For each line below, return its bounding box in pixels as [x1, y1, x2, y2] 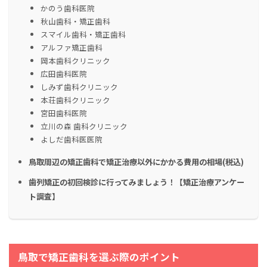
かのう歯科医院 [41, 2, 95, 14]
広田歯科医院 [41, 68, 87, 80]
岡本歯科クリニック [41, 55, 110, 67]
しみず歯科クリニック [41, 81, 118, 93]
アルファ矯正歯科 [41, 42, 103, 54]
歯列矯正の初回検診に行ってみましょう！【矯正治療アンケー [29, 176, 244, 188]
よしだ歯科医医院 [41, 133, 103, 145]
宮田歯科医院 [41, 107, 87, 119]
